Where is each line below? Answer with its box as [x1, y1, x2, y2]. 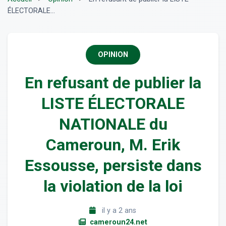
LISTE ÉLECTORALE [41, 94, 185, 114]
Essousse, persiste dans [24, 156, 202, 176]
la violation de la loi [43, 177, 183, 196]
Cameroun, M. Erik [46, 135, 180, 155]
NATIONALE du [59, 115, 167, 134]
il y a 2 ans [100, 206, 137, 215]
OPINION [98, 50, 128, 60]
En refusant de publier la [25, 73, 201, 93]
